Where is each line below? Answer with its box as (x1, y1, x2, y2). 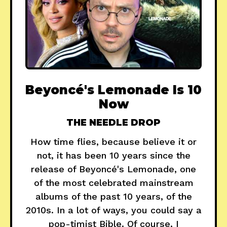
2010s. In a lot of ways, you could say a (25, 204, 202, 215)
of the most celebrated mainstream (33, 177, 194, 188)
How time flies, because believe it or (30, 136, 197, 147)
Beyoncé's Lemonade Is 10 (25, 82, 202, 97)
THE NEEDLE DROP (66, 117, 161, 128)
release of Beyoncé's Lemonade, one (31, 163, 196, 174)
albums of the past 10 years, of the (35, 191, 192, 202)
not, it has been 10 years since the (36, 149, 191, 161)
